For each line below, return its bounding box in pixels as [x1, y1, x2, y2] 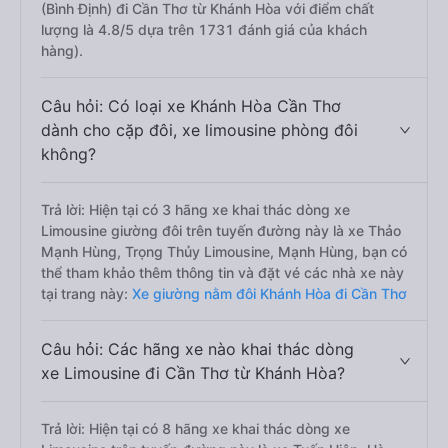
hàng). [41, 42, 83, 59]
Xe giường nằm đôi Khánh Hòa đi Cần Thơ [132, 285, 407, 302]
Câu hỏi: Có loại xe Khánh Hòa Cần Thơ [41, 96, 341, 116]
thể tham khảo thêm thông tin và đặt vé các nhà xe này [41, 264, 404, 281]
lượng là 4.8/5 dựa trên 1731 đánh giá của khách [41, 21, 367, 38]
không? [41, 144, 96, 164]
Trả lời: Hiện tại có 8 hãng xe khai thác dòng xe [41, 420, 350, 437]
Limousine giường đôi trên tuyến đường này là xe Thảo [41, 222, 401, 239]
